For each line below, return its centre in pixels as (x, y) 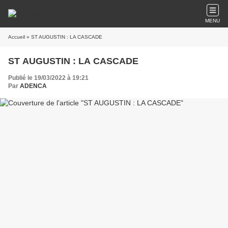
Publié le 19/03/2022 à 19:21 (48, 78)
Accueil (17, 37)
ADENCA (33, 86)
